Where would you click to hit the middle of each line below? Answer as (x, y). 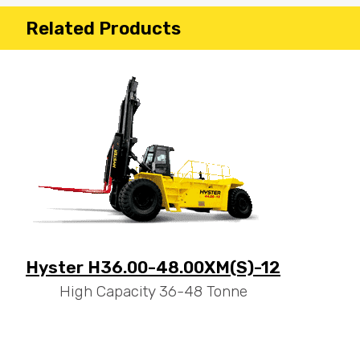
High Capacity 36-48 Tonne (153, 292)
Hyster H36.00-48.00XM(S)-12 (153, 268)
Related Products (103, 28)
